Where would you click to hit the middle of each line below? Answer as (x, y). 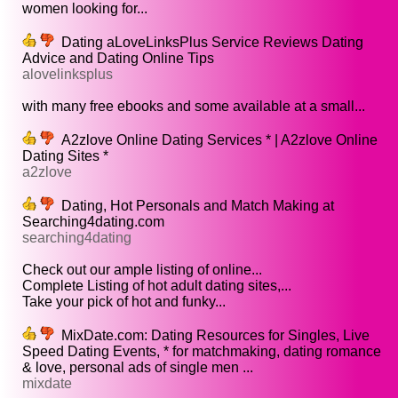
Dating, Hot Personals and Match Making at (194, 206)
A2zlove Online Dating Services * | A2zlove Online (216, 140)
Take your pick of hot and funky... (124, 302)
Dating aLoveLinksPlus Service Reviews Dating (209, 43)
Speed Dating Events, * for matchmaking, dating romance (202, 352)
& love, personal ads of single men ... (138, 368)
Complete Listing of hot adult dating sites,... (157, 286)
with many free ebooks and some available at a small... (194, 107)
